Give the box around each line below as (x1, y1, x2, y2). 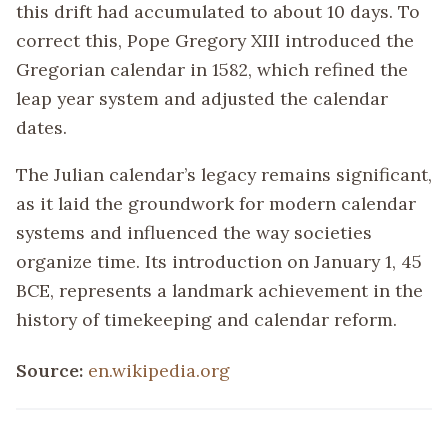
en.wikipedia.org (88, 358, 230, 382)
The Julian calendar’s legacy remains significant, (16, 162, 432, 186)
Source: (16, 358, 88, 382)
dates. (16, 115, 67, 139)
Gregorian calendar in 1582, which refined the (16, 57, 408, 81)
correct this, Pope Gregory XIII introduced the (16, 28, 414, 52)
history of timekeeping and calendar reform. (16, 307, 397, 331)
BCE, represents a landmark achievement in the (16, 278, 423, 302)
